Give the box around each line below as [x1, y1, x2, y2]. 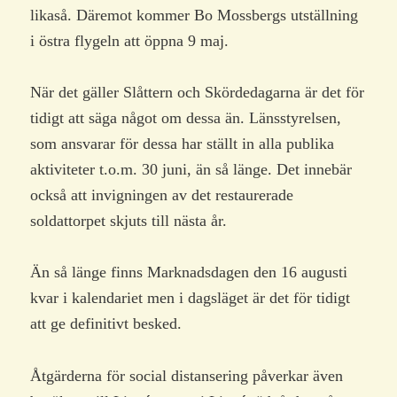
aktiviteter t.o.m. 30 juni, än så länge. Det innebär [30, 160, 353, 179]
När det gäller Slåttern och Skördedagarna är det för [30, 83, 365, 102]
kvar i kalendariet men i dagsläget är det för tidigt [30, 289, 351, 307]
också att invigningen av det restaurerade [30, 186, 294, 205]
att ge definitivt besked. [30, 315, 183, 333]
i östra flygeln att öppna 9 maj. [30, 31, 230, 50]
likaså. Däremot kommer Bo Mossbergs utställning [30, 5, 359, 24]
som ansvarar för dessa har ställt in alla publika [30, 135, 335, 153]
